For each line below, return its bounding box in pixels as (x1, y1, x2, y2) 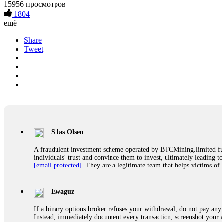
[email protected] (34, 161, 82, 169)
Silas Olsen (51, 128, 84, 136)
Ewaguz (51, 187, 74, 195)
